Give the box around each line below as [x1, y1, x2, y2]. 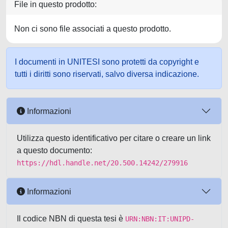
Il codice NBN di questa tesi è [17, 214, 125, 223]
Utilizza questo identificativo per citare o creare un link [17, 134, 211, 142]
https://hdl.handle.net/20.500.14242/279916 [17, 159, 188, 167]
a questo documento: [17, 146, 92, 155]
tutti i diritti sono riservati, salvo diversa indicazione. [15, 70, 199, 78]
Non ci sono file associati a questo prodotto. [14, 24, 171, 33]
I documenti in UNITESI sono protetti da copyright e [15, 58, 199, 66]
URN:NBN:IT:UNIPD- [125, 215, 194, 223]
